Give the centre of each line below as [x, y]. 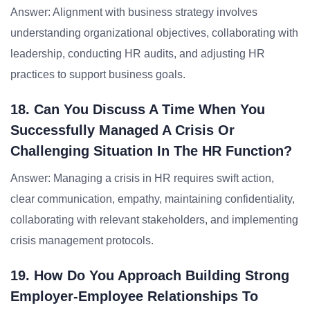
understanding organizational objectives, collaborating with [154, 33]
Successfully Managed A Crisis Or [122, 130]
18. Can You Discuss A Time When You [138, 109]
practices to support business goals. [98, 74]
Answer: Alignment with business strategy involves [134, 12]
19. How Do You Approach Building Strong [150, 275]
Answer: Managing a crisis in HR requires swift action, [142, 178]
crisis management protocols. [82, 240]
